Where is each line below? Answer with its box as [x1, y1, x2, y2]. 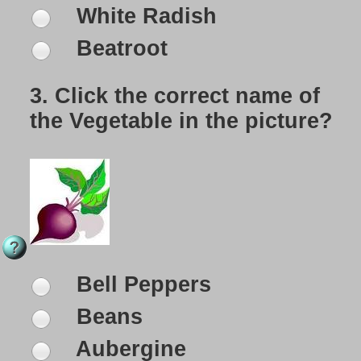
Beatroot [70, 36, 168, 61]
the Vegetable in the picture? [30, 109, 333, 134]
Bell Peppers [70, 272, 211, 297]
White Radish [70, 4, 217, 29]
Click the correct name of [55, 84, 320, 109]
